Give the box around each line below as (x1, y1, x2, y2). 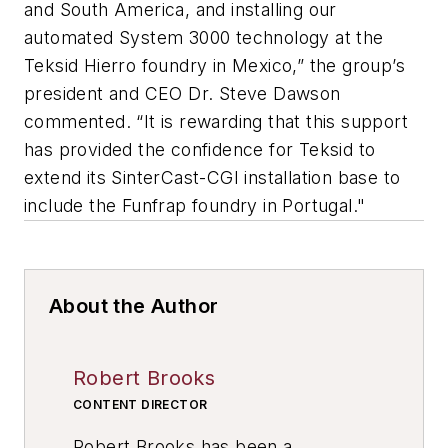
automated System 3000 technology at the (24, 26, 384, 48)
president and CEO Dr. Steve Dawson (24, 82, 341, 104)
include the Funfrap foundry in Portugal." (24, 194, 366, 216)
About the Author (49, 293, 219, 318)
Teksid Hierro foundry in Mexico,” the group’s (24, 54, 405, 76)
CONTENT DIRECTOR (73, 396, 208, 412)
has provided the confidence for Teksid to (24, 138, 376, 160)
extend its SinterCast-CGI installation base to (24, 166, 401, 188)
